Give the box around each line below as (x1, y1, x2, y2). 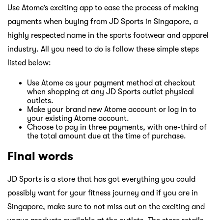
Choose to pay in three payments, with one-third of (27, 122, 207, 132)
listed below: (7, 58, 51, 67)
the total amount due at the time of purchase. (27, 131, 186, 140)
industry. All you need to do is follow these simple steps (7, 44, 199, 54)
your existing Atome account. (27, 113, 129, 123)
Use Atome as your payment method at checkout (27, 78, 195, 87)
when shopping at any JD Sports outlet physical (27, 87, 194, 96)
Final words (7, 149, 73, 163)
